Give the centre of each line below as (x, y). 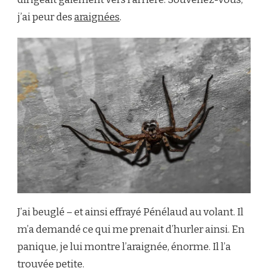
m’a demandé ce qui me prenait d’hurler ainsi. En (131, 229)
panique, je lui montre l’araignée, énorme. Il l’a (124, 246)
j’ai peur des (46, 17)
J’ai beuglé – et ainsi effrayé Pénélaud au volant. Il (130, 212)
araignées (97, 17)
